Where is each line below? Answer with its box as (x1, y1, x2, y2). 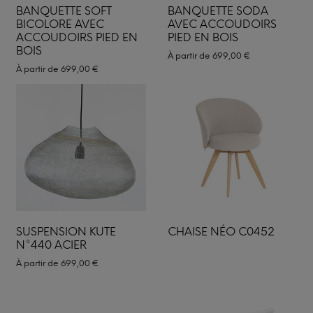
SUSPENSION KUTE (16, 225, 116, 238)
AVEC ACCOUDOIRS (167, 17, 277, 31)
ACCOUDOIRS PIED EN (16, 30, 138, 44)
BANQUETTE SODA (167, 3, 268, 17)
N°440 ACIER (16, 238, 87, 252)
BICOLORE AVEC (16, 17, 104, 31)
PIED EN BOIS (167, 30, 238, 44)
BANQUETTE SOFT (16, 3, 112, 17)
